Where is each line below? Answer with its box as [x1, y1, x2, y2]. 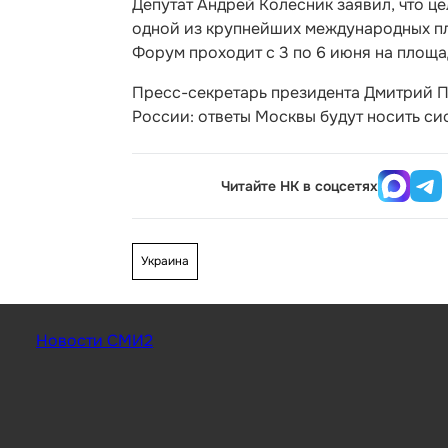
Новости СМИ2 [36, 330, 153, 352]
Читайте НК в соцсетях [221, 177, 379, 196]
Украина [141, 253, 189, 270]
